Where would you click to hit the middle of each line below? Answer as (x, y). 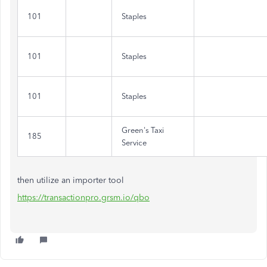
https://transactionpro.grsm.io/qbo (83, 198)
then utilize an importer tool (71, 180)
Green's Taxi (143, 130)
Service (134, 143)
